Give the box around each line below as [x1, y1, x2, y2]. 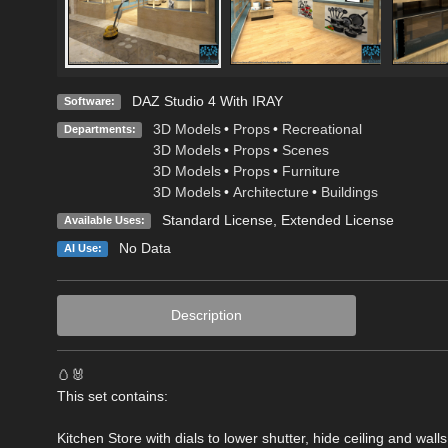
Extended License [280, 211, 394, 228]
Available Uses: [63, 213, 145, 226]
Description [170, 306, 242, 323]
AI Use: [63, 241, 102, 254]
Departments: [63, 122, 136, 135]
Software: [63, 94, 115, 107]
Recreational [281, 120, 362, 137]
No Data [118, 239, 171, 256]
